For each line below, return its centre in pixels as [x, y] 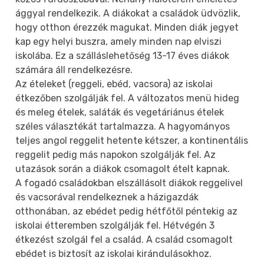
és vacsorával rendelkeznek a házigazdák [107, 197]
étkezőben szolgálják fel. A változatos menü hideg [128, 98]
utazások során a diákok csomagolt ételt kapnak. [123, 169]
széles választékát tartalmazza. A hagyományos [123, 126]
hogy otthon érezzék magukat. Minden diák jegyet [127, 27]
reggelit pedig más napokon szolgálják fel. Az [116, 154]
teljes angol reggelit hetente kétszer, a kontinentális [132, 140]
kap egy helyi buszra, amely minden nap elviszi [119, 41]
